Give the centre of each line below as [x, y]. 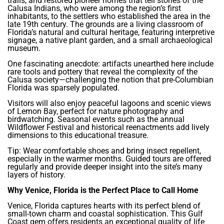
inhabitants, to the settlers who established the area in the [109, 16]
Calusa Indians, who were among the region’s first [94, 8]
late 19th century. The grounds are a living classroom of [105, 24]
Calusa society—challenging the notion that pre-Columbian [110, 80]
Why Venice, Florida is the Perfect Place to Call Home [103, 190]
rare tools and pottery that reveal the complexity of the [102, 72]
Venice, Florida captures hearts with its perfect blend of [104, 206]
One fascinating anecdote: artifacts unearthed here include [110, 64]
